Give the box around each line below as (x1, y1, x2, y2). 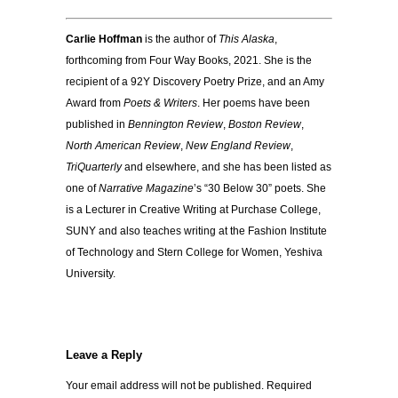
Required (267, 379, 312, 393)
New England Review (186, 139, 291, 153)
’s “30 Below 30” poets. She (194, 182, 326, 195)
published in (66, 118, 128, 131)
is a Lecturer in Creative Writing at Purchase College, (66, 203, 321, 217)
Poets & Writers (123, 97, 197, 110)
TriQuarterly (66, 161, 122, 174)
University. (66, 267, 115, 281)
